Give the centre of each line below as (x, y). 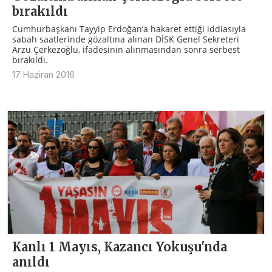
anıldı (31, 262)
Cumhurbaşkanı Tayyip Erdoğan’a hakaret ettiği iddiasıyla (129, 29)
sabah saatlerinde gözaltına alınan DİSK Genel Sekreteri (126, 39)
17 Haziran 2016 (43, 74)
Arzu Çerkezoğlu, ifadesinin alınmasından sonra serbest (126, 49)
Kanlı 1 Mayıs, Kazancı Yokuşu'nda (120, 247)
